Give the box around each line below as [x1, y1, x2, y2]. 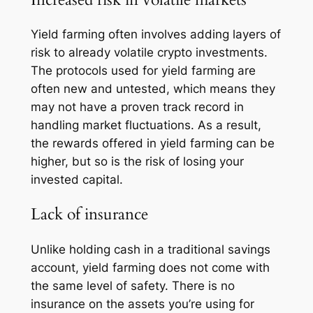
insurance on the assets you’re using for [30, 296, 254, 311]
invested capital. [30, 173, 123, 187]
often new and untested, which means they [30, 82, 275, 96]
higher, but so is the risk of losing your [30, 154, 244, 169]
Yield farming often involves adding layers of [30, 27, 281, 42]
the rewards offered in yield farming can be [30, 136, 275, 151]
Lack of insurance [30, 203, 148, 226]
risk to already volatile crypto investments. [30, 45, 268, 60]
